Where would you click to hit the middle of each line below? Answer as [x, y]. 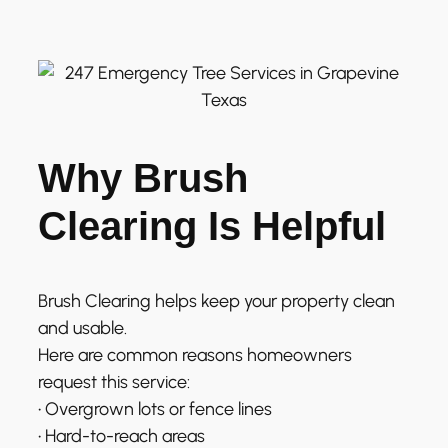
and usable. [82, 327]
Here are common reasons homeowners [195, 354]
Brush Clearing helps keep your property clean [216, 300]
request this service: [114, 381]
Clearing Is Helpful [212, 225]
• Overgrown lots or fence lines [155, 408]
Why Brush [143, 177]
